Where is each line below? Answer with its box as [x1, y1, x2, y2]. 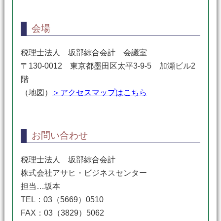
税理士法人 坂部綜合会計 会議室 [20, 48, 147, 57]
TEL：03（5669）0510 [20, 195, 104, 204]
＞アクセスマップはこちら [52, 88, 147, 97]
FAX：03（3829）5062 [20, 209, 104, 217]
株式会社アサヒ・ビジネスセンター [20, 169, 147, 177]
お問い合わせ [31, 130, 88, 141]
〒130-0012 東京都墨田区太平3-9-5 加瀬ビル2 [20, 62, 195, 70]
